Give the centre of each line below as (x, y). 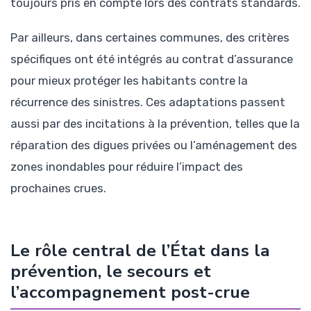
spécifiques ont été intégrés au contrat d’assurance (152, 59)
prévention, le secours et (111, 272)
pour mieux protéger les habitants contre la (129, 81)
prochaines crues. (58, 188)
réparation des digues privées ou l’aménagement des (154, 145)
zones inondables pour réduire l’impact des (127, 167)
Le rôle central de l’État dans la (140, 251)
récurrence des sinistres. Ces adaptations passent (148, 102)
